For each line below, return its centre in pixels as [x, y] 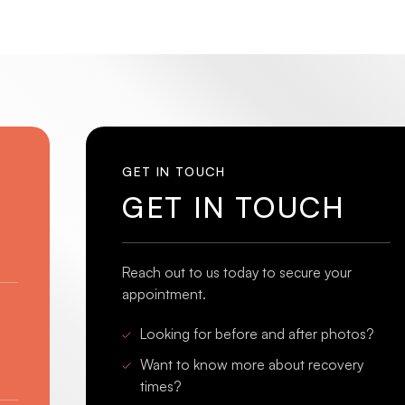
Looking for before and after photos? [257, 334]
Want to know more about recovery [252, 365]
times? [161, 386]
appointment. [165, 294]
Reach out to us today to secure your [237, 273]
